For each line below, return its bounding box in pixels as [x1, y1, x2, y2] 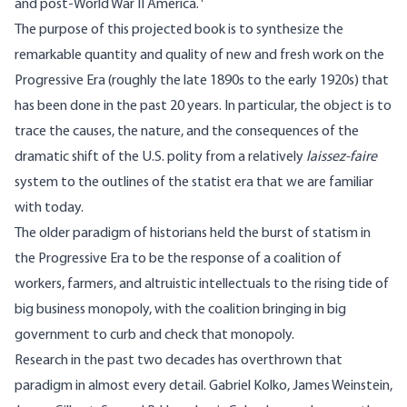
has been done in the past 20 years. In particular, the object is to [15, 99, 392, 114]
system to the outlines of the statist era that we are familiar [15, 175, 373, 191]
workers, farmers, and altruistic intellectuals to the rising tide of [15, 277, 389, 293]
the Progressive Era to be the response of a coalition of [15, 252, 342, 267]
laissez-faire [306, 150, 377, 165]
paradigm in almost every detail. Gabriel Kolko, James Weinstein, [15, 379, 392, 394]
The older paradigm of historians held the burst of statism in [15, 226, 371, 242]
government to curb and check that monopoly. [15, 328, 294, 343]
